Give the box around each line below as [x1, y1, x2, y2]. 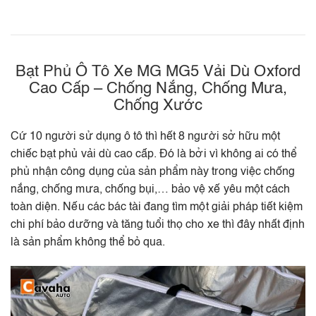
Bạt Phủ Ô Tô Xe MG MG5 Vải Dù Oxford [16, 63, 300, 80]
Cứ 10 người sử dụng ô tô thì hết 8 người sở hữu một [11, 130, 281, 142]
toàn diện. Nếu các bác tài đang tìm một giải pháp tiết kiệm [11, 201, 303, 213]
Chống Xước [113, 97, 203, 114]
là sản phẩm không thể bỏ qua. [11, 236, 166, 248]
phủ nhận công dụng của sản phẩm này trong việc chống [11, 166, 296, 178]
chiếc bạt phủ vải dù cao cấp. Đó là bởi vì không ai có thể [11, 148, 298, 160]
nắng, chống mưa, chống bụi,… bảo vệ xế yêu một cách [11, 183, 291, 195]
